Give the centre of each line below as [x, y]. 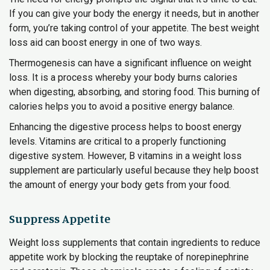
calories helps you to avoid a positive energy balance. [122, 106]
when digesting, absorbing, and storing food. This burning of [135, 92]
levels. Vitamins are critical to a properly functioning [118, 141]
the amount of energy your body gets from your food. [120, 185]
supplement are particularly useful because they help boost [134, 170]
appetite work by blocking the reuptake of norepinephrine [129, 257]
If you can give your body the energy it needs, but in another [134, 14]
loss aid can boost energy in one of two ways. [105, 42]
